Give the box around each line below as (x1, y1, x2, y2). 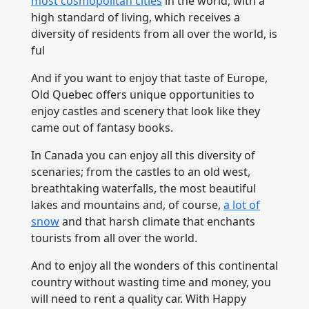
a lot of (223, 197, 260, 212)
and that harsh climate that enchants (59, 214, 255, 229)
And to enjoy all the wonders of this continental (31, 258, 278, 273)
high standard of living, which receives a (31, 10, 240, 25)
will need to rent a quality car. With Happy (31, 291, 246, 306)
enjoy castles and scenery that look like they (31, 103, 260, 119)
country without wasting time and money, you (31, 275, 271, 290)
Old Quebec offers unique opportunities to (31, 87, 255, 102)
